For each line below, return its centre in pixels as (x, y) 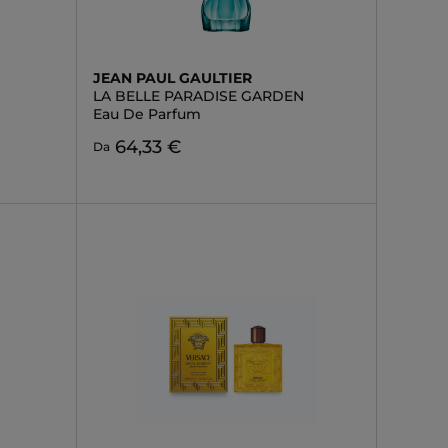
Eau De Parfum (146, 114)
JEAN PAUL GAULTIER (172, 78)
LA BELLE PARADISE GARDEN (198, 96)
